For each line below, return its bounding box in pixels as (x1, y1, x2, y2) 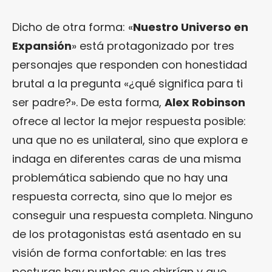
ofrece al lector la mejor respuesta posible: (12, 113, 246, 129)
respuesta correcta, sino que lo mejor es (12, 188, 233, 204)
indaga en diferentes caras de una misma (12, 151, 241, 166)
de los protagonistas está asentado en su (12, 226, 241, 242)
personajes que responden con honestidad (12, 56, 247, 72)
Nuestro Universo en (133, 19, 248, 35)
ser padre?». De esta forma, (12, 94, 165, 110)
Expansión (12, 38, 72, 53)
